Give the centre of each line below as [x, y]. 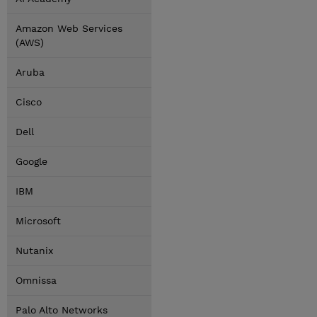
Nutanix [34, 250]
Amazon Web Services [69, 28]
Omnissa [36, 280]
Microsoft [38, 221]
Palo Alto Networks [62, 310]
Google [31, 161]
